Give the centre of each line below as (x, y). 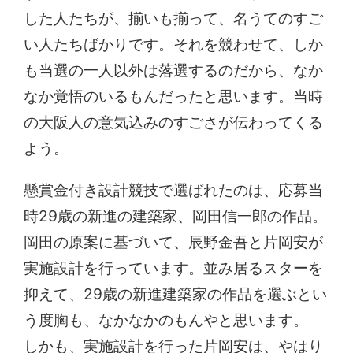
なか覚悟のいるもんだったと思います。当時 (174, 97)
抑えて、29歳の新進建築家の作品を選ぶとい (176, 294)
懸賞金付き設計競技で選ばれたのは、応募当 (174, 190)
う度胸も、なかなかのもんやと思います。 (166, 320)
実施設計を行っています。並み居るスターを (174, 268)
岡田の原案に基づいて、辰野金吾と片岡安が (174, 242)
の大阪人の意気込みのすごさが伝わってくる (174, 123)
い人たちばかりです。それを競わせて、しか (174, 45)
